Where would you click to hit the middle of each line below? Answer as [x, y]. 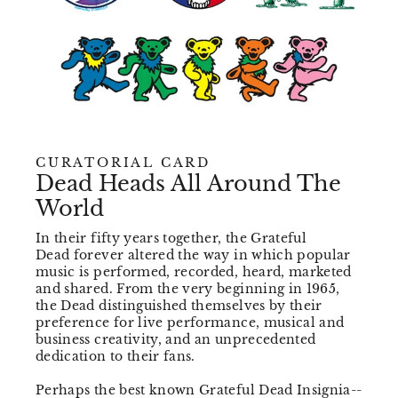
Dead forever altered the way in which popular [193, 255]
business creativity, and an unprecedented [176, 340]
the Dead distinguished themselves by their [179, 306]
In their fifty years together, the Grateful [171, 239]
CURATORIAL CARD [123, 163]
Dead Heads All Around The [188, 184]
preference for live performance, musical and [190, 323]
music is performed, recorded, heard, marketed [194, 272]
